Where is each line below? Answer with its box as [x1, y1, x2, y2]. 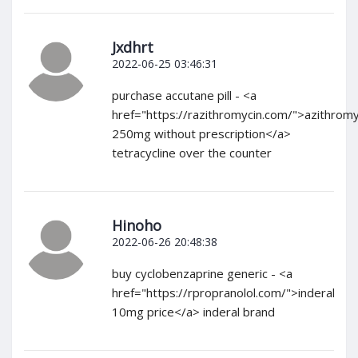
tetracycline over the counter [112, 145, 272, 161]
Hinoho [112, 216, 161, 236]
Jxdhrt [112, 38, 153, 58]
